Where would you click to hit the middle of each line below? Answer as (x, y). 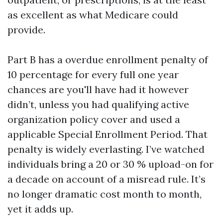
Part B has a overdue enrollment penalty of (108, 59)
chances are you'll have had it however (98, 89)
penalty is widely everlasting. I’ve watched (106, 149)
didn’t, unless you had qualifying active (98, 104)
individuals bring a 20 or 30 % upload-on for (111, 164)
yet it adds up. (40, 209)
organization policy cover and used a (94, 119)
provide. (26, 30)
